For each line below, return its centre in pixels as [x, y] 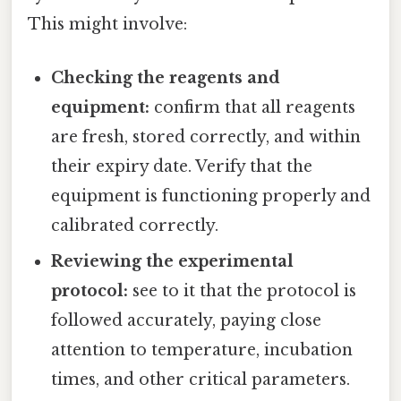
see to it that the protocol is [243, 290]
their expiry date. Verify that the [182, 166]
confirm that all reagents [253, 107]
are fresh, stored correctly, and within [206, 137]
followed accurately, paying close [187, 320]
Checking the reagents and [166, 77]
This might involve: [107, 25]
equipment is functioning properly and [211, 196]
